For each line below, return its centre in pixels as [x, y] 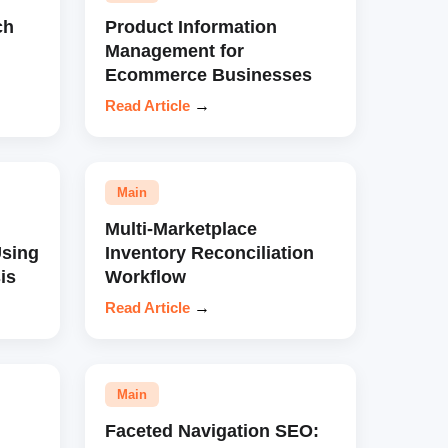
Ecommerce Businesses [208, 74]
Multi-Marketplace [180, 228]
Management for [174, 50]
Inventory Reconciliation [209, 252]
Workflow [145, 276]
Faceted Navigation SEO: [211, 430]
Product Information [190, 26]
